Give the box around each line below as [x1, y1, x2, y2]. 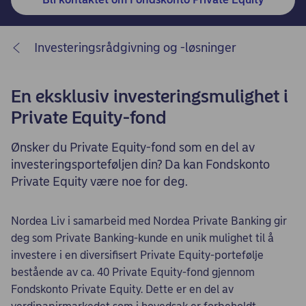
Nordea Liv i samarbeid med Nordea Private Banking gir [11, 214, 287, 227]
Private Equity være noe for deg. [11, 174, 188, 189]
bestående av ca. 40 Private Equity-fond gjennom [11, 266, 255, 279]
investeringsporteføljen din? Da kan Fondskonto [11, 157, 270, 172]
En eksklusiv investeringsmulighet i [11, 85, 288, 107]
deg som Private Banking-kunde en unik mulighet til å [11, 232, 274, 245]
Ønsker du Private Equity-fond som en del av [11, 140, 255, 155]
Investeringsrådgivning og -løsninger [34, 40, 236, 55]
